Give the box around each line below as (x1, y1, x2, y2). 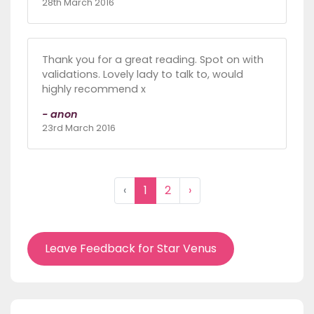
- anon (42, 107, 78, 121)
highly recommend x (42, 81, 146, 96)
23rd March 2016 (42, 121, 116, 134)
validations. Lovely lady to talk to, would (42, 67, 243, 81)
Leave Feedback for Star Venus (45, 240, 217, 257)
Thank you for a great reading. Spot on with (42, 52, 264, 67)
